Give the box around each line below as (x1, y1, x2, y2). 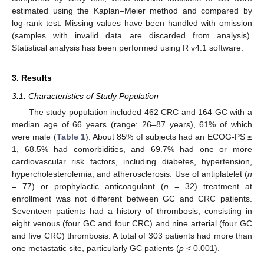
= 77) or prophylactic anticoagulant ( (12, 181, 164, 191)
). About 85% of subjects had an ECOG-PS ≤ (85, 131, 253, 141)
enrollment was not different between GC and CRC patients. (12, 193, 252, 203)
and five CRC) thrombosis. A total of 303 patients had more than (12, 230, 252, 240)
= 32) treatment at (169, 181, 252, 191)
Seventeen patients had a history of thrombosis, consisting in (12, 206, 252, 216)
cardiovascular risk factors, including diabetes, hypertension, (12, 156, 252, 166)
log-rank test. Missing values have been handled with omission (12, 18, 252, 28)
